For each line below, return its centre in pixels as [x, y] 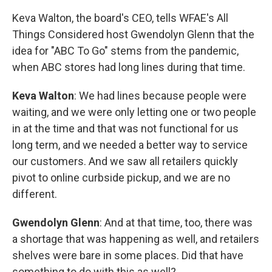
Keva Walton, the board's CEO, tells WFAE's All [120, 18]
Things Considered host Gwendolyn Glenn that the [133, 35]
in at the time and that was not [84, 129]
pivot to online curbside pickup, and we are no [121, 178]
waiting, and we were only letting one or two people [134, 112]
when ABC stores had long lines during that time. [129, 67]
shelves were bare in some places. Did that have [128, 256]
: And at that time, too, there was [176, 223]
